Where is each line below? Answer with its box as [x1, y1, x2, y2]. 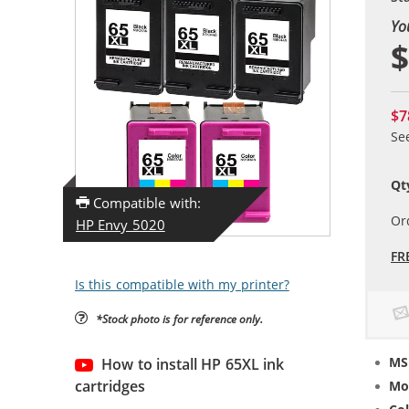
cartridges [75, 375, 145, 396]
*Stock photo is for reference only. [95, 310, 264, 326]
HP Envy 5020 [76, 215, 165, 234]
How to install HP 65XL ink [101, 353, 284, 374]
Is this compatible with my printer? [75, 276, 289, 293]
